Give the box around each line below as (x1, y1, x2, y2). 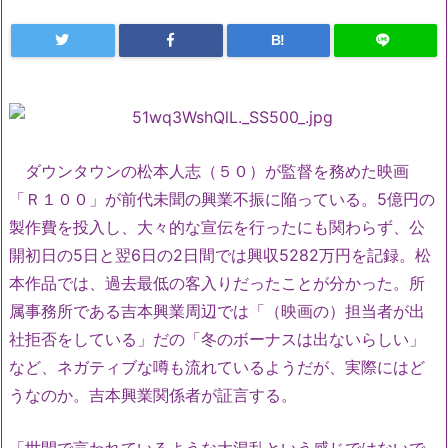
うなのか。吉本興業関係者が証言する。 (9, 384, 297, 405)
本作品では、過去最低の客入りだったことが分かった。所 (9, 272, 425, 293)
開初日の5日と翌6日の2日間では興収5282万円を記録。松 (9, 244, 431, 265)
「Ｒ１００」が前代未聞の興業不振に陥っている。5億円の (9, 188, 435, 209)
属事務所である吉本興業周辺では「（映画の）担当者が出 (9, 300, 425, 321)
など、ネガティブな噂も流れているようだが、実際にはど (9, 356, 425, 377)
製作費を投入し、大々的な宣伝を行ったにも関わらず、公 (9, 216, 425, 237)
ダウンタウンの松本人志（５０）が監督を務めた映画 (9, 160, 409, 181)
